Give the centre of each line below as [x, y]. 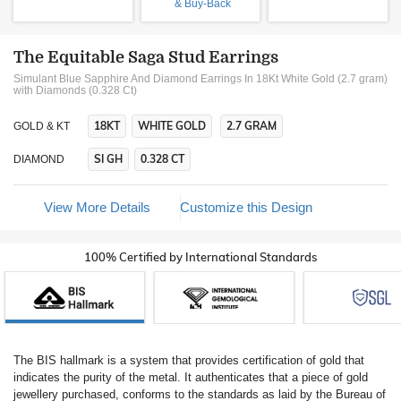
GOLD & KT [42, 126]
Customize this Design [246, 207]
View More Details [97, 207]
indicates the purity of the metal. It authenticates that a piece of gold [191, 377]
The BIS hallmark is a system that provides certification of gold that [189, 360]
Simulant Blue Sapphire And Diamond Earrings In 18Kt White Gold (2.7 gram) [200, 79]
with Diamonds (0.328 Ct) [75, 90]
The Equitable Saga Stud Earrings [146, 57]
